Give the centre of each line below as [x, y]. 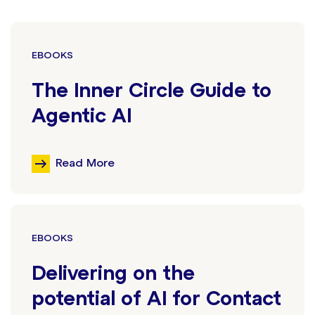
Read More [85, 164]
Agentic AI [82, 117]
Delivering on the [113, 275]
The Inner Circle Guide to [152, 92]
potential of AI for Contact [156, 300]
